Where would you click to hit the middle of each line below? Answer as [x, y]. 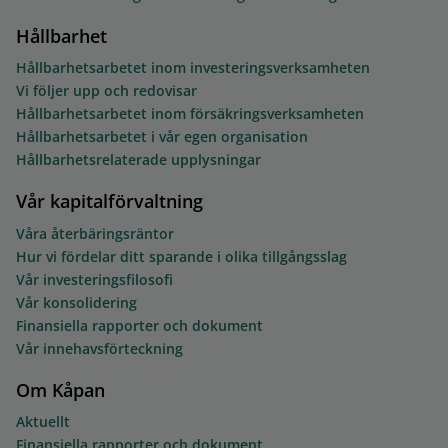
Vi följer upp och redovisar [106, 91]
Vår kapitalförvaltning [109, 201]
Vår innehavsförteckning [99, 348]
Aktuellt [42, 422]
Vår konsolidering [76, 302]
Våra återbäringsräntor [94, 233]
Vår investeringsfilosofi [94, 279]
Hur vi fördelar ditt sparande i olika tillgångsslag [181, 256]
